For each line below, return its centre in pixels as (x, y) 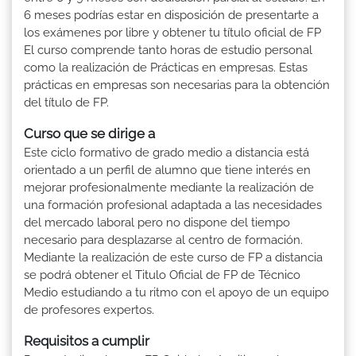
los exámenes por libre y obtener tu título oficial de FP (172, 33)
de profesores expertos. (89, 310)
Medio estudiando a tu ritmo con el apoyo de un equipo (176, 293)
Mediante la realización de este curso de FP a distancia (173, 258)
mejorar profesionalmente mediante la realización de (169, 188)
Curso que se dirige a (89, 134)
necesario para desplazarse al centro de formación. (163, 240)
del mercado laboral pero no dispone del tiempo (157, 223)
